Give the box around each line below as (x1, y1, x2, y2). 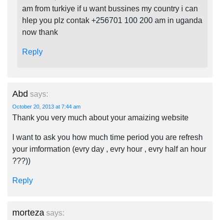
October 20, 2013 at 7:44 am (12, 104, 81, 110)
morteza (12, 208, 44, 218)
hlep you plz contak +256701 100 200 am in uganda (22, 16, 202, 25)
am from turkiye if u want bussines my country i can (22, 4, 198, 13)
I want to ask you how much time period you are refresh (12, 133, 203, 141)
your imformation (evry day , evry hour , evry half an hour (12, 145, 206, 153)
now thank (22, 28, 58, 36)
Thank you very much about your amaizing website (12, 113, 189, 122)
